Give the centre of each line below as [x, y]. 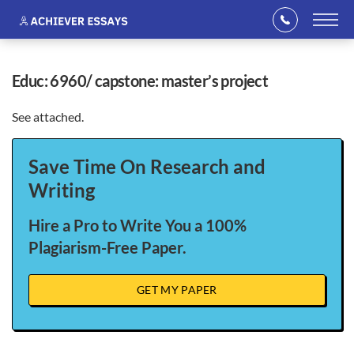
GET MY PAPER [177, 290]
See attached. [48, 117]
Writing [62, 190]
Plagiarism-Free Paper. [107, 247]
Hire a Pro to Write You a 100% [137, 225]
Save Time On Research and [147, 166]
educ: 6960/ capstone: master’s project [144, 81]
